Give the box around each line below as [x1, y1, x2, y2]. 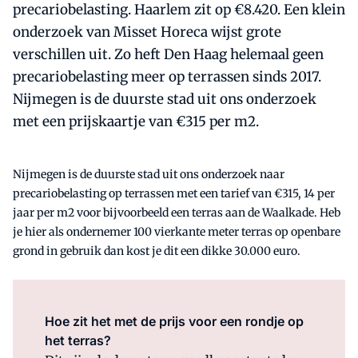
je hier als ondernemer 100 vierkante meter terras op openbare [13, 225, 340, 240]
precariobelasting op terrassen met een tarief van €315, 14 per [13, 186, 335, 201]
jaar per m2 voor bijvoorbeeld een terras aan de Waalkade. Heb [13, 205, 340, 221]
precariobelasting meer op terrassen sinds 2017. [13, 68, 321, 86]
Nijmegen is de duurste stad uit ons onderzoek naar [13, 167, 284, 182]
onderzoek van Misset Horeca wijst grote [13, 23, 281, 42]
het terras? [45, 332, 111, 349]
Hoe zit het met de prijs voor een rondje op [45, 313, 304, 330]
